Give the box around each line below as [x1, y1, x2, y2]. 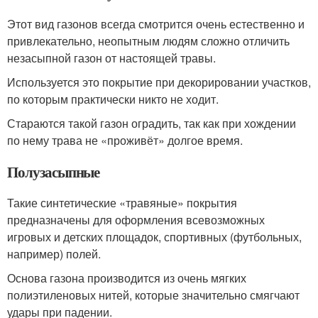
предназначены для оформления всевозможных [7, 211, 265, 228]
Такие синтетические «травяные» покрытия [7, 194, 237, 211]
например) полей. [7, 245, 101, 262]
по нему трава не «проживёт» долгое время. [7, 131, 243, 148]
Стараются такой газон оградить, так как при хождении [7, 114, 296, 131]
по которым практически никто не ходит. [7, 90, 219, 107]
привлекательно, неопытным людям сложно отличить [7, 32, 290, 49]
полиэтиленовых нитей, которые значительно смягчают [7, 286, 300, 303]
